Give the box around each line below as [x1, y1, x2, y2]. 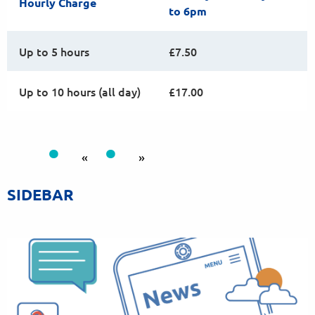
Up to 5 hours [19, 44, 89, 59]
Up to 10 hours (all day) [19, 84, 141, 99]
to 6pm [169, 4, 207, 18]
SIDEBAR [7, 185, 74, 204]
